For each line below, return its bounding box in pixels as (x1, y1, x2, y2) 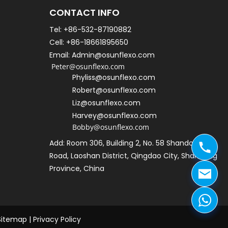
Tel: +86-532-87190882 (49, 24, 132, 35)
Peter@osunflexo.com (51, 61, 125, 71)
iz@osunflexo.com (75, 97, 141, 108)
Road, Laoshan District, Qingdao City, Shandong (49, 150, 218, 161)
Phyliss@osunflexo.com (72, 72, 156, 82)
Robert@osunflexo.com (72, 84, 156, 95)
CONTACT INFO (49, 6, 120, 19)
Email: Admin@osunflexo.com (49, 49, 155, 60)
